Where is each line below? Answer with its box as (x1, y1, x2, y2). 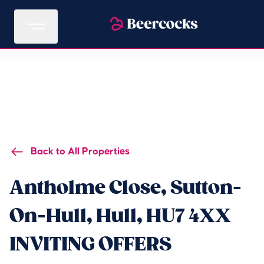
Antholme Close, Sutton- (9, 176, 242, 200)
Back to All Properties (31, 146, 130, 157)
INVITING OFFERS (9, 232, 171, 256)
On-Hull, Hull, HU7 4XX (9, 204, 231, 228)
